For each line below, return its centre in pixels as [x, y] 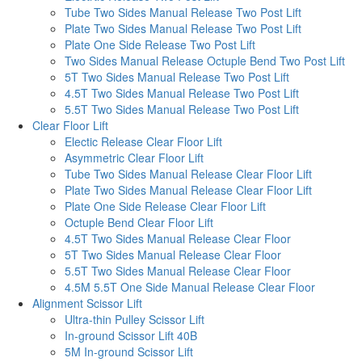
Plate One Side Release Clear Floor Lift [165, 206]
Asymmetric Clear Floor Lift [134, 157]
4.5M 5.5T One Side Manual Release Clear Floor [190, 286]
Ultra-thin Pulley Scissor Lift [135, 319]
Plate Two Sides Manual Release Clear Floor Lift [188, 189]
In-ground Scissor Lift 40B [131, 335]
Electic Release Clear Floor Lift [143, 141]
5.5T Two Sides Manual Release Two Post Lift [182, 109]
